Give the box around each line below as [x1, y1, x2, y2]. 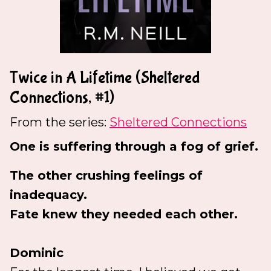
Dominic [10, 246, 64, 261]
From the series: [10, 115, 109, 130]
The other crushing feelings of [10, 168, 203, 183]
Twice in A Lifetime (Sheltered [10, 68, 200, 88]
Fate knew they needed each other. [10, 207, 238, 222]
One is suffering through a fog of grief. [10, 139, 258, 154]
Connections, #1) [10, 88, 114, 108]
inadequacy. [10, 188, 87, 203]
